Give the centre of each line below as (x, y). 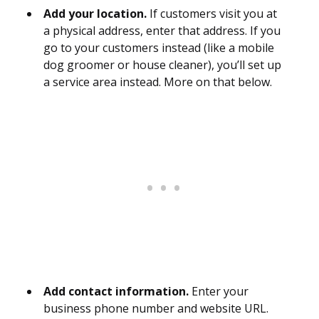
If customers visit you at (212, 14)
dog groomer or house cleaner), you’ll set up (162, 65)
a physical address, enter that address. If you (162, 31)
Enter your (219, 292)
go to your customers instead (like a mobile (159, 48)
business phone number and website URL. (156, 309)
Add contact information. (116, 292)
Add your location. (95, 14)
